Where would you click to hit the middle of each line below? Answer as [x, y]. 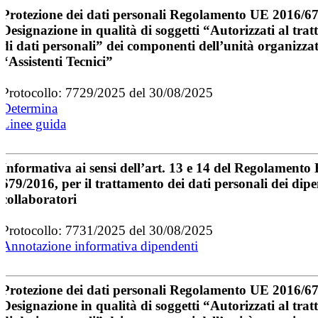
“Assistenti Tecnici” [57, 61]
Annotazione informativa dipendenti [100, 246]
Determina [29, 108]
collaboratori [39, 199]
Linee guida [34, 124]
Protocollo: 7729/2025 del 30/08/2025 [107, 92]
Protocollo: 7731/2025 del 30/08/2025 [107, 230]
